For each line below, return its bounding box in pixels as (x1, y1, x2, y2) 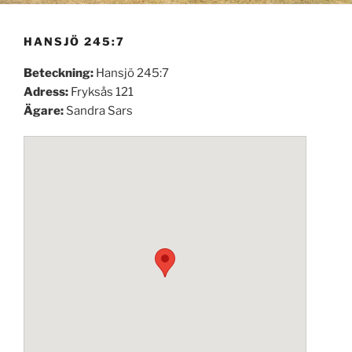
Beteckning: (24, 65, 96, 80)
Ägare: (24, 103, 66, 118)
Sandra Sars (66, 103, 133, 118)
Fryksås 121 (71, 84, 134, 99)
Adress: (24, 84, 71, 99)
